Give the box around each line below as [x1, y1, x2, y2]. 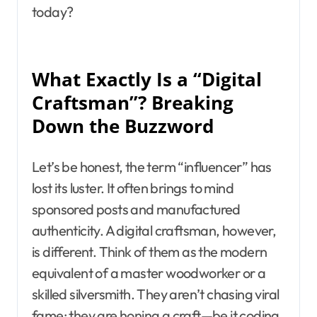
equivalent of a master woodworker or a [32, 264, 266, 282]
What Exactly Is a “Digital [32, 67, 262, 93]
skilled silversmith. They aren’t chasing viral [32, 285, 279, 304]
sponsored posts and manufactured [32, 200, 241, 219]
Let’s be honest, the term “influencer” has [32, 158, 272, 176]
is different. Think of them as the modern [32, 243, 267, 261]
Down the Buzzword [32, 114, 214, 139]
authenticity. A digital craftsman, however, [32, 221, 277, 240]
